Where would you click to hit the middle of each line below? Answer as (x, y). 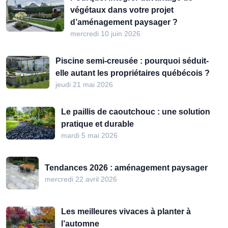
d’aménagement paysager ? (124, 22)
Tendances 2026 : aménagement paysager (126, 168)
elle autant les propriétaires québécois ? (133, 73)
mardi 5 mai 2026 (89, 135)
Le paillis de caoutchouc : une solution (135, 112)
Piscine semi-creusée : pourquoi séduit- (132, 61)
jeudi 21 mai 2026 (84, 84)
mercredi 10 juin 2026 (105, 34)
